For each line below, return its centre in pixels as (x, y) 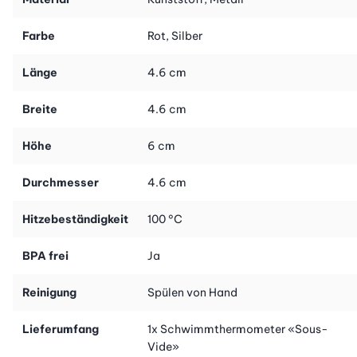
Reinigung (49, 292)
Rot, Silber (175, 35)
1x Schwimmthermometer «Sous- (238, 329)
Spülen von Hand (192, 292)
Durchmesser (61, 182)
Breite (40, 109)
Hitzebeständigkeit (75, 219)
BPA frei (45, 255)
